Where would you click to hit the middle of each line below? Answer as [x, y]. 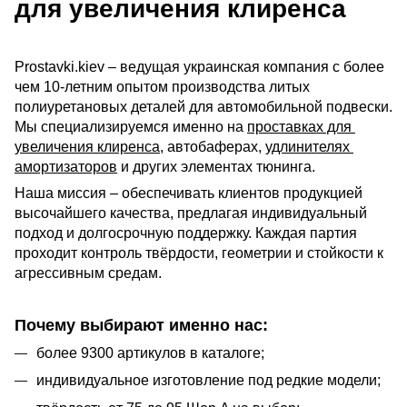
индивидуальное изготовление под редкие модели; [208, 381]
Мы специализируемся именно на [131, 126]
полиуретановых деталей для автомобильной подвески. [203, 106]
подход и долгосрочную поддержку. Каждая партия [186, 233]
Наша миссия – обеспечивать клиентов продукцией [189, 193]
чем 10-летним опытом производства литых [162, 86]
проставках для [299, 126]
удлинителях [308, 146]
